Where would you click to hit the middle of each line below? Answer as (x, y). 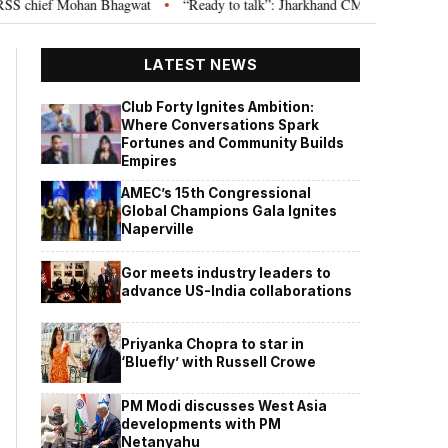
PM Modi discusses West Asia (224, 405)
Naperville (158, 228)
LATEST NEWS (200, 65)
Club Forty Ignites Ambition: (218, 106)
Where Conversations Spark (220, 124)
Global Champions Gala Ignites (229, 210)
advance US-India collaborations (237, 290)
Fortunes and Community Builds (233, 142)
